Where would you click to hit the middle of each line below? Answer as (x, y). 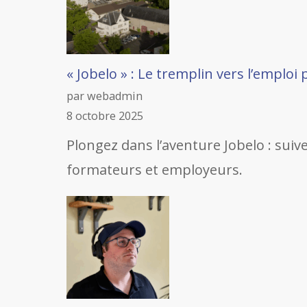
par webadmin (105, 96)
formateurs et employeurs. (155, 170)
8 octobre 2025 (105, 116)
